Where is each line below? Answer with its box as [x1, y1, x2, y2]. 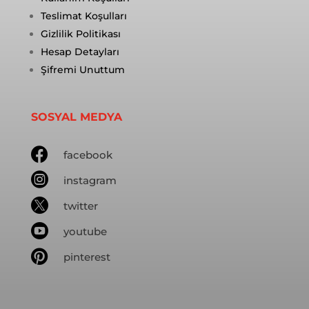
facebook [63, 148, 112, 161]
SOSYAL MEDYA [30, 110, 122, 123]
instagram [63, 173, 117, 187]
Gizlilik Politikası [40, 27, 121, 40]
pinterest [63, 250, 110, 263]
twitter [63, 199, 98, 212]
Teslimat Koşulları [40, 9, 127, 22]
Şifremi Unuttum [40, 63, 125, 76]
